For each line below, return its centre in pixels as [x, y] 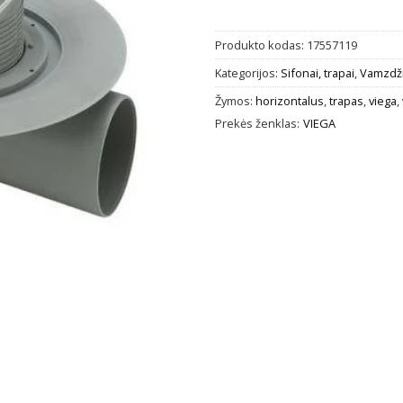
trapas [346, 100]
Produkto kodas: [261, 45]
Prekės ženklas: [257, 123]
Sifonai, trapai [318, 72]
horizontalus [290, 100]
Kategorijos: [248, 72]
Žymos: [235, 100]
